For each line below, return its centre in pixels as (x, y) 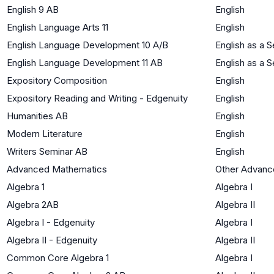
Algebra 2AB (33, 204)
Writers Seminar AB (47, 151)
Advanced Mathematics (57, 169)
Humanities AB (37, 116)
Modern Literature (45, 133)
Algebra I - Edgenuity (51, 222)
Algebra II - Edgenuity (52, 240)
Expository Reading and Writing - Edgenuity (97, 98)
